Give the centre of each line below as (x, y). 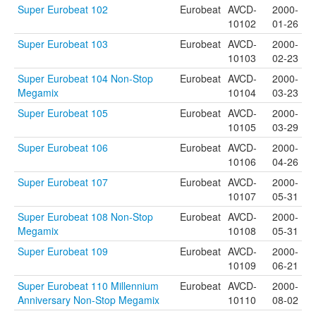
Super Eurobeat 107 (63, 182)
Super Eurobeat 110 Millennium (88, 286)
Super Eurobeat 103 (63, 44)
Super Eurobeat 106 (63, 147)
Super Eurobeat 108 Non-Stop (85, 217)
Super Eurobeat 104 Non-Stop (85, 78)
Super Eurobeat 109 (63, 251)
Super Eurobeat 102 (63, 9)
